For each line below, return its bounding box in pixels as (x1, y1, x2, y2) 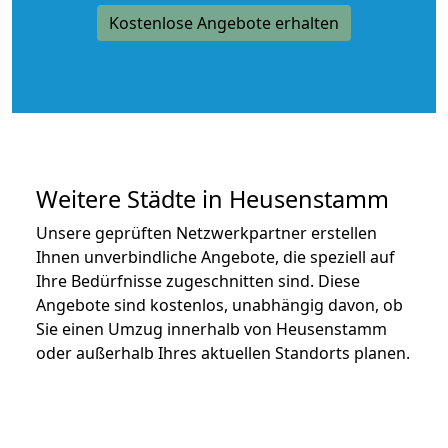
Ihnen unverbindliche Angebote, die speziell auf (36, 245, 395, 268)
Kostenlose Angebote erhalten (109, 11, 339, 34)
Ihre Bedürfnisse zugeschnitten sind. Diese (36, 269, 360, 292)
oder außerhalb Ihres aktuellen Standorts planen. (36, 341, 410, 364)
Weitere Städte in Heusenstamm (36, 182, 389, 215)
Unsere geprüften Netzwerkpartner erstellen (36, 221, 377, 244)
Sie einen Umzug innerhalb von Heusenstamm (36, 317, 387, 340)
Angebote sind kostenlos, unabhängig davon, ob (36, 293, 403, 316)
